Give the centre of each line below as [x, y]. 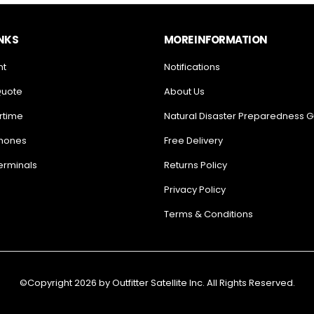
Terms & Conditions [209, 214]
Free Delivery [193, 140]
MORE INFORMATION [216, 39]
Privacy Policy [195, 189]
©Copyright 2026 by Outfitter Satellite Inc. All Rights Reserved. [157, 282]
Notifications [192, 67]
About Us [184, 91]
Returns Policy [196, 165]
